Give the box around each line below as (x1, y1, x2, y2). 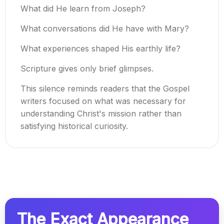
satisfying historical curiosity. (20, 121, 128, 131)
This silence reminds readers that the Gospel (20, 83, 189, 94)
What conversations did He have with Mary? (20, 23, 189, 34)
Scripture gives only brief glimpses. (20, 63, 153, 74)
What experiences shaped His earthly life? (20, 43, 180, 54)
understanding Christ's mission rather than (20, 108, 181, 119)
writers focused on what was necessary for (20, 96, 186, 106)
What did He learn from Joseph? (20, 3, 145, 14)
